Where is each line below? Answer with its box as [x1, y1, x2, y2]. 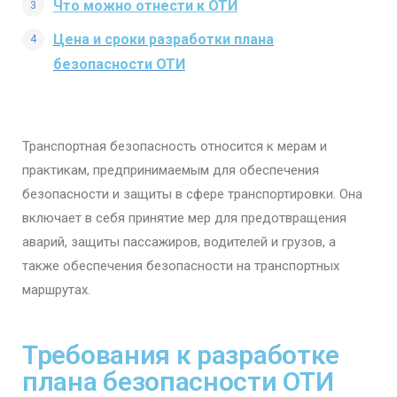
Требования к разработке [22, 339, 340, 370]
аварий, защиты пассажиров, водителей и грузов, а [22, 234, 336, 250]
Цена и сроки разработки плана [53, 31, 274, 48]
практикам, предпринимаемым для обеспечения [22, 162, 319, 178]
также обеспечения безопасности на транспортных [22, 258, 339, 274]
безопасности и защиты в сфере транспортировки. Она [22, 186, 362, 202]
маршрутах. [22, 282, 90, 298]
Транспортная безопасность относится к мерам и [22, 138, 327, 154]
